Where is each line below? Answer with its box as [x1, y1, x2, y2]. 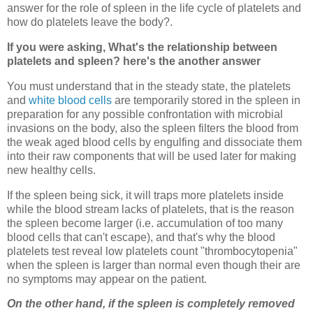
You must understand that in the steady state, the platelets [7, 80, 291, 92]
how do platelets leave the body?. [7, 16, 173, 29]
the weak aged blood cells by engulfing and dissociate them [7, 136, 302, 148]
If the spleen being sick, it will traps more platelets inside [7, 189, 284, 201]
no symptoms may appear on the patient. [7, 272, 207, 285]
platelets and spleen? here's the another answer [7, 54, 261, 67]
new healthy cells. [7, 163, 96, 176]
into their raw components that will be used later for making [7, 150, 296, 162]
